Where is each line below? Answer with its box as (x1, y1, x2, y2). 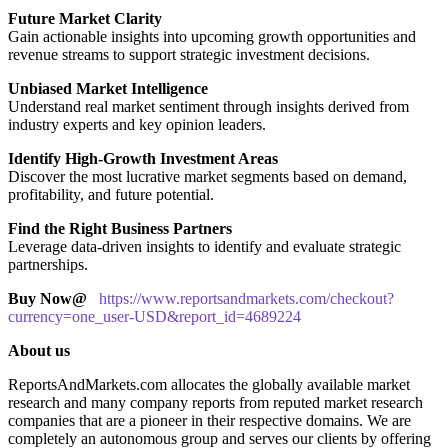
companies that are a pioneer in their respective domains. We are (8, 411, 411, 429)
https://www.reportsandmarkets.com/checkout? (99, 289, 394, 307)
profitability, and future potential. (8, 185, 214, 203)
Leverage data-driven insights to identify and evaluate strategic (8, 237, 401, 255)
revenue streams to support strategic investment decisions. (8, 45, 370, 63)
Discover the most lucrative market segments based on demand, (8, 167, 407, 185)
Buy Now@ (8, 289, 91, 307)
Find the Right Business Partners (8, 219, 232, 237)
